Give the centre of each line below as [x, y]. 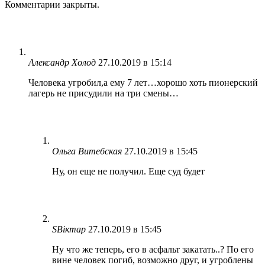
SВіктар [69, 229]
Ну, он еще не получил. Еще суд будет [128, 171]
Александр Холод [62, 62]
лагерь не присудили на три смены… [104, 93]
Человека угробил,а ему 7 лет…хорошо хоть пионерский [143, 82]
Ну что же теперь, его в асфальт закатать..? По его [153, 249]
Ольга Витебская [87, 151]
